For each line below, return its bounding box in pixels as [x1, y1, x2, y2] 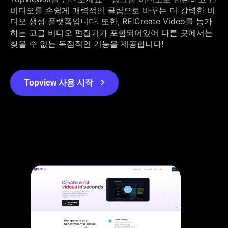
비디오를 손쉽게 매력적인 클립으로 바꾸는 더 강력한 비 [10, 5, 215, 15]
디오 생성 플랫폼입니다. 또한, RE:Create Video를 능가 [10, 16, 212, 26]
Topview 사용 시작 [24, 78, 93, 87]
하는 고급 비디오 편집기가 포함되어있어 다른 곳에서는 [10, 27, 213, 38]
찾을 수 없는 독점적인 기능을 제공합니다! [10, 38, 163, 49]
